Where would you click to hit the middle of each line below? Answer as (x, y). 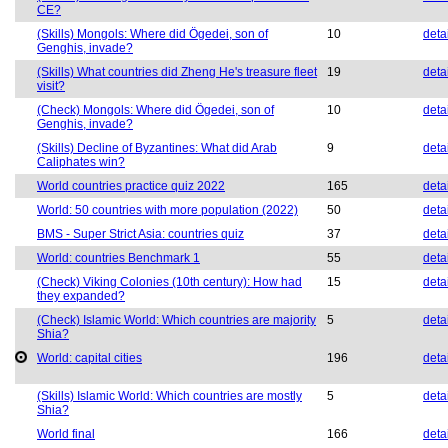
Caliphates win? (81, 162)
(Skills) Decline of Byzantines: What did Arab (157, 148)
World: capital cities (89, 358)
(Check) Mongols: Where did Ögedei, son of (155, 110)
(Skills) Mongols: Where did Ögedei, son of (152, 34)
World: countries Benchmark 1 (118, 258)
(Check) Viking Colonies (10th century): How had (169, 282)
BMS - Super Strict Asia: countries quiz (140, 234)
